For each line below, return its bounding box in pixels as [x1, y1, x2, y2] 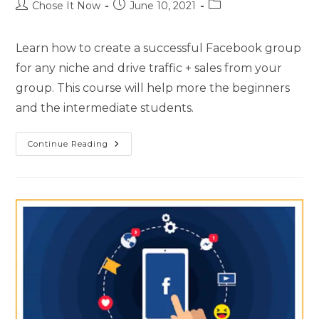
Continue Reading [28, 138, 109, 149]
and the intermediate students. [16, 100, 194, 115]
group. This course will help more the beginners [16, 80, 291, 95]
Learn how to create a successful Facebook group [16, 41, 302, 55]
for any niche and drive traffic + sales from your [16, 61, 283, 75]
